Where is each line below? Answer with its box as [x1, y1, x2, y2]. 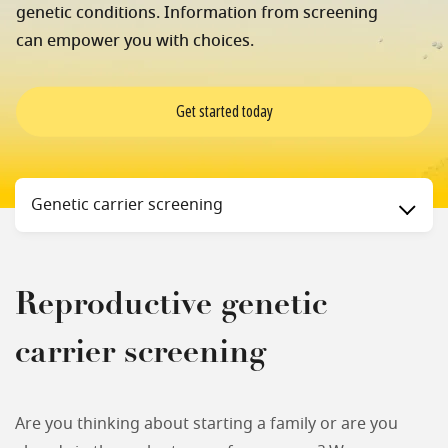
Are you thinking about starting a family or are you [15, 416, 398, 432]
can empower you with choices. [16, 32, 254, 49]
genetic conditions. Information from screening [16, 4, 378, 21]
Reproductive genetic [15, 290, 327, 322]
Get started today [175, 99, 273, 123]
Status [14, 180, 49, 192]
